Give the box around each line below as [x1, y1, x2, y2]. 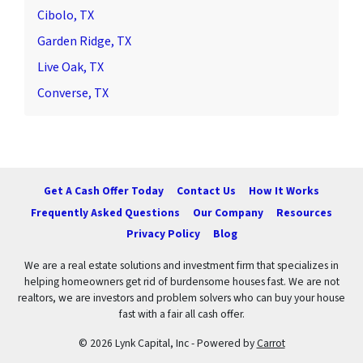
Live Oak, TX [37, 58, 104, 77]
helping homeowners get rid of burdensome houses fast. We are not [23, 274, 340, 290]
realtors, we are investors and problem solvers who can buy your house [18, 290, 345, 306]
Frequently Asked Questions [31, 204, 180, 220]
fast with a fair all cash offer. [118, 306, 245, 322]
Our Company [193, 204, 263, 220]
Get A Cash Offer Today [44, 183, 164, 199]
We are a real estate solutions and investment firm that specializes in [24, 258, 339, 274]
